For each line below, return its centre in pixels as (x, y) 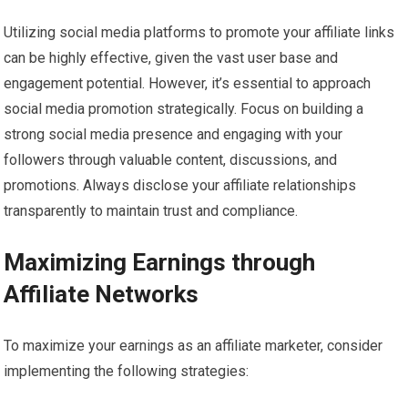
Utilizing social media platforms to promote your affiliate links (199, 33)
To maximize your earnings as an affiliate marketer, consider (194, 346)
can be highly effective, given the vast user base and (171, 58)
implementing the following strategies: (127, 372)
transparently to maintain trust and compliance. (151, 211)
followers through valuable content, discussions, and (171, 160)
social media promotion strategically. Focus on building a (184, 109)
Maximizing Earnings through (160, 263)
